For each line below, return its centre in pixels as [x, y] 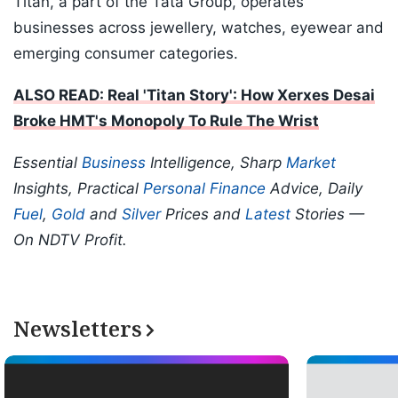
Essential [48, 163]
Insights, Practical [78, 189]
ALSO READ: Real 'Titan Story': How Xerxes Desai [194, 96]
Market [311, 163]
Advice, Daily [314, 189]
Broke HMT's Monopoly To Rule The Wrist [166, 121]
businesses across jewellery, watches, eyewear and [199, 28]
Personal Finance [204, 189]
